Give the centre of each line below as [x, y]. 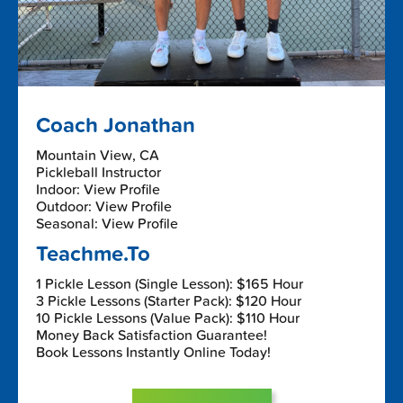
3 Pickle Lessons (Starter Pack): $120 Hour [169, 301]
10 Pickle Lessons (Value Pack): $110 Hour [168, 318]
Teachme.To [93, 254]
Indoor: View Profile [98, 189]
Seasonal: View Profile [107, 224]
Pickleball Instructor [99, 172]
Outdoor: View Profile [104, 206]
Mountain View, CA [98, 155]
